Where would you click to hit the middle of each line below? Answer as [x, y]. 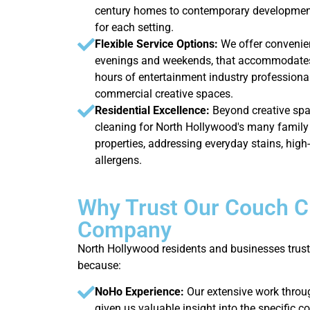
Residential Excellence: [154, 110]
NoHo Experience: [141, 292]
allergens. [118, 160]
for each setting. [134, 27]
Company [125, 229]
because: [99, 265]
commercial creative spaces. [164, 93]
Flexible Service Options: [158, 44]
